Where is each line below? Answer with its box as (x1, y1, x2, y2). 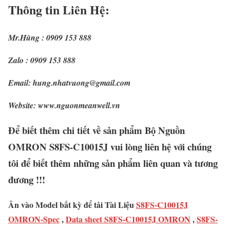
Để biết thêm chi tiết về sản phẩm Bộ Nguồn (8, 123, 185, 138)
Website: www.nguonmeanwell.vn (8, 100, 120, 111)
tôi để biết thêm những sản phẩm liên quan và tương (8, 156, 218, 170)
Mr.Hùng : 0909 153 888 (8, 32, 91, 44)
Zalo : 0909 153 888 (8, 54, 75, 66)
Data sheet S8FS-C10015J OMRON (66, 213, 190, 225)
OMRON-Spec (8, 213, 60, 225)
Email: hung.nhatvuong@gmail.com (8, 77, 130, 89)
